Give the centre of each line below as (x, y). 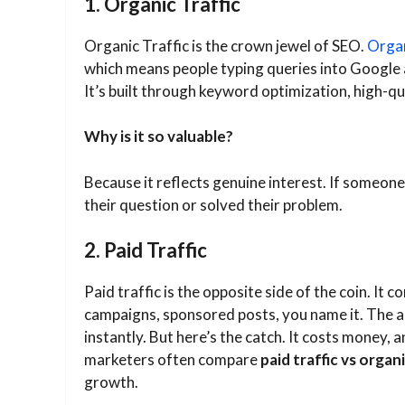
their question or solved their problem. (213, 204)
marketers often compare (172, 360)
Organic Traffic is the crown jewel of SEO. (226, 45)
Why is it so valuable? (159, 137)
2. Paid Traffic (146, 250)
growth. (111, 382)
